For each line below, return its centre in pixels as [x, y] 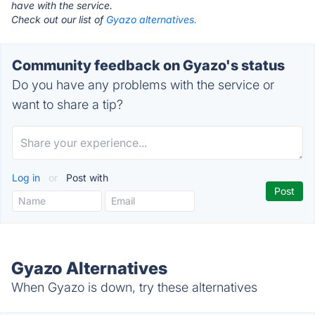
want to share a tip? [67, 104]
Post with [86, 178]
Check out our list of [59, 19]
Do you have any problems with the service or [143, 85]
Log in [27, 178]
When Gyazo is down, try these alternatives [134, 287]
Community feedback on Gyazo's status [148, 65]
